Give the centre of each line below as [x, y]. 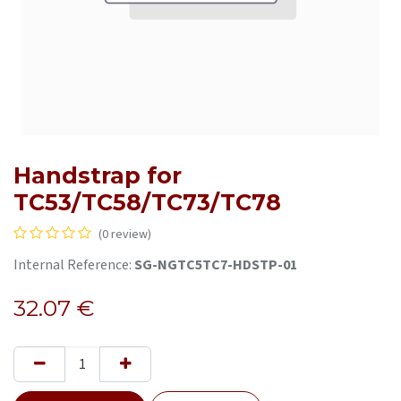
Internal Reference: [74, 265]
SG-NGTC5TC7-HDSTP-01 [216, 265]
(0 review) [125, 235]
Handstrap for [98, 175]
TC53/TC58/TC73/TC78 [147, 202]
